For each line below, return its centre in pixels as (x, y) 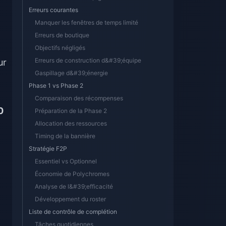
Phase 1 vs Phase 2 (56, 86)
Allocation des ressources (71, 123)
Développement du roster (70, 199)
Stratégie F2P (48, 149)
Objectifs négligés (60, 48)
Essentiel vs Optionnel (66, 161)
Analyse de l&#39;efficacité (74, 186)
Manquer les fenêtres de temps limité (87, 22)
